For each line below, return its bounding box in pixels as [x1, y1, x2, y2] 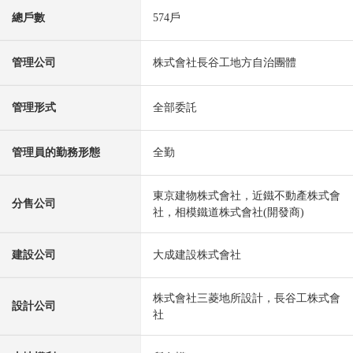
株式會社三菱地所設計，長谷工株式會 [153, 292, 340, 304]
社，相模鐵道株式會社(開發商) [153, 206, 304, 218]
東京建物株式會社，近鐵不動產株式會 [153, 189, 340, 202]
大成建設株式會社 [153, 248, 241, 261]
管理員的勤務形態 [12, 146, 100, 158]
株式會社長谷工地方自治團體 [153, 56, 296, 69]
